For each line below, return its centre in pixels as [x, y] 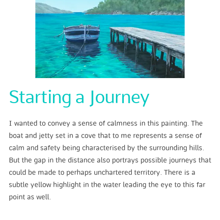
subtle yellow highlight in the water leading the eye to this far [107, 185]
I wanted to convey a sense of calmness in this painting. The [106, 123]
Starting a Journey [79, 98]
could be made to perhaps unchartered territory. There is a [102, 172]
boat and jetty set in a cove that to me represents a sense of [105, 136]
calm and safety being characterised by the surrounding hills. [106, 148]
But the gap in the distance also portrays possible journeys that [110, 160]
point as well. [30, 197]
